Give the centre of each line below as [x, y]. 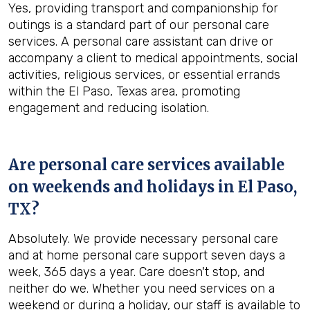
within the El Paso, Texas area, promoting [124, 91]
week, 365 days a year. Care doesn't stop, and [136, 272]
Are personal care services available [146, 165]
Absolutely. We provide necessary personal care [143, 239]
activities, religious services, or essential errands [144, 75]
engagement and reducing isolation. [109, 108]
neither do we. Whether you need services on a [142, 289]
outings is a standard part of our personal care [139, 25]
